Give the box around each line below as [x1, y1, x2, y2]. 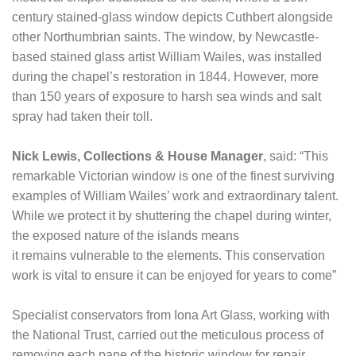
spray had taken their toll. [12, 110, 156, 123]
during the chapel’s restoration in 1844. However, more [12, 70, 319, 83]
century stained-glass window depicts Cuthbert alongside [12, 10, 333, 24]
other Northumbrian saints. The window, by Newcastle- [12, 30, 319, 44]
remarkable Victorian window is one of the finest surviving [12, 169, 335, 183]
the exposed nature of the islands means [12, 229, 239, 242]
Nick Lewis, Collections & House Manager [12, 149, 263, 163]
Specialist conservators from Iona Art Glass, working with [12, 308, 330, 322]
